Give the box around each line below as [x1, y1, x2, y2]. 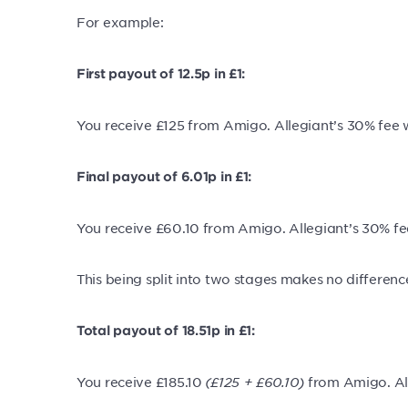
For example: [76, 14, 164, 30]
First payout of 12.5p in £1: [76, 66, 246, 81]
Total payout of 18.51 [76, 322, 212, 338]
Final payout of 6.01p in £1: [76, 168, 252, 184]
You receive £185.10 [76, 373, 206, 390]
